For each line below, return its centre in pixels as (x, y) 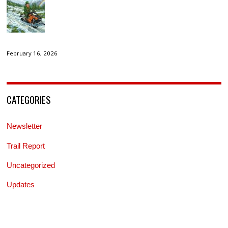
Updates (21, 184)
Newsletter (25, 126)
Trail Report (26, 146)
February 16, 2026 (32, 53)
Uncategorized (31, 165)
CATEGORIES (29, 99)
